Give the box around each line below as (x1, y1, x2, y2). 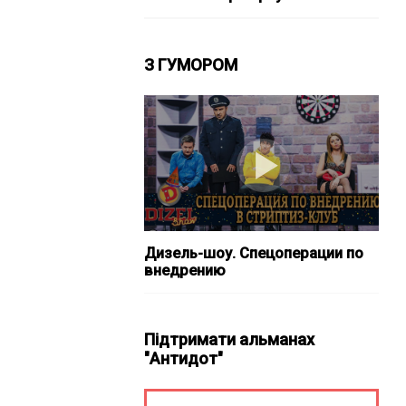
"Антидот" (143, 349, 223, 368)
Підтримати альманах (143, 330, 314, 349)
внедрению (143, 262, 226, 279)
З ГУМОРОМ (143, 55, 237, 74)
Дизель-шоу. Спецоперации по (143, 245, 363, 262)
